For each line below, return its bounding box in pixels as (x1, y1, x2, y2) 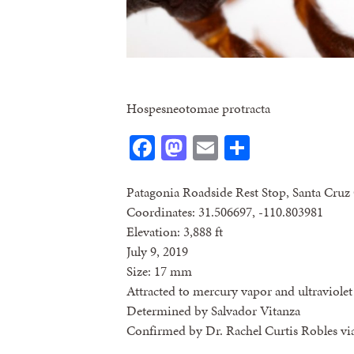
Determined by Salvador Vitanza (126, 300, 300, 320)
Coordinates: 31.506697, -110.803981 (126, 201, 323, 221)
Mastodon (186, 130, 290, 166)
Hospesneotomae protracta (126, 99, 270, 119)
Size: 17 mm (126, 261, 192, 281)
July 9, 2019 (126, 241, 188, 261)
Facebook (155, 130, 251, 166)
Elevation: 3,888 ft (126, 221, 223, 241)
